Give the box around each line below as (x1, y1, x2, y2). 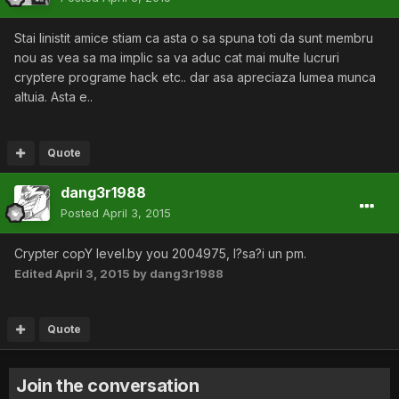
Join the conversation (16, 375, 199, 396)
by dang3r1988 (130, 266, 224, 281)
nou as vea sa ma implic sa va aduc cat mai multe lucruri (14, 50, 339, 65)
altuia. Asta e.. (14, 89, 93, 104)
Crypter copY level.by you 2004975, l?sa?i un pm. (14, 246, 306, 261)
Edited (14, 266, 55, 281)
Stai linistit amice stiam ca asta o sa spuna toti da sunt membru (14, 30, 373, 45)
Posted (61, 206, 102, 220)
